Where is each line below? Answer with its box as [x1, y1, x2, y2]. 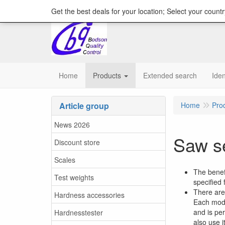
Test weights [54, 172, 94, 182]
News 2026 [54, 119, 90, 130]
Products [93, 70, 121, 80]
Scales [54, 154, 75, 165]
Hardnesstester [54, 207, 103, 217]
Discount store [54, 137, 100, 147]
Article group [59, 100, 109, 111]
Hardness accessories [54, 189, 125, 200]
